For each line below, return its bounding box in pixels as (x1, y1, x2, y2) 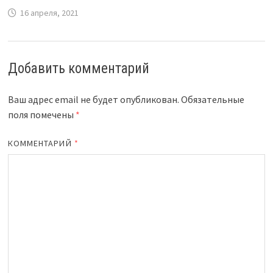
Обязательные (180, 93, 244, 105)
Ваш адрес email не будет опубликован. (7, 93, 179, 105)
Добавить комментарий (7, 60, 149, 77)
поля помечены (7, 108, 76, 121)
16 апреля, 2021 (19, 7, 79, 19)
